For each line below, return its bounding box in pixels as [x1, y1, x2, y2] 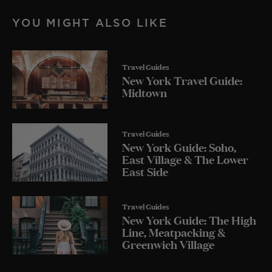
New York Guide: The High [122, 211, 256, 228]
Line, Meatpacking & [122, 223, 225, 240]
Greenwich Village [122, 235, 214, 253]
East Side [122, 162, 168, 180]
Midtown [122, 83, 167, 101]
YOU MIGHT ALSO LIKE [12, 16, 168, 29]
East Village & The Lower [122, 150, 248, 168]
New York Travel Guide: [122, 71, 242, 89]
